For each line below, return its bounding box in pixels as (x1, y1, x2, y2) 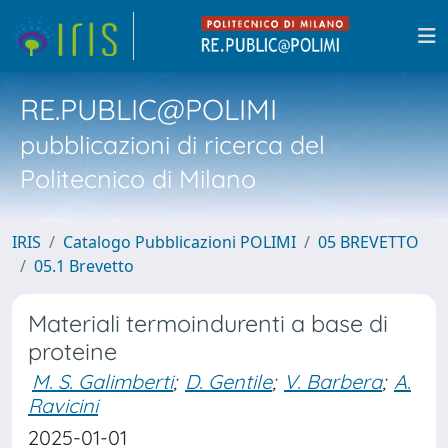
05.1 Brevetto (34, 255, 134, 277)
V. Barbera (284, 369, 382, 394)
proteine (28, 337, 117, 366)
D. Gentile (185, 369, 272, 394)
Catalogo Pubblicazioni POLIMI (63, 231, 296, 253)
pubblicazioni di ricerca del (20, 129, 325, 160)
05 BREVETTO (318, 231, 419, 253)
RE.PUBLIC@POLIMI (20, 91, 277, 127)
